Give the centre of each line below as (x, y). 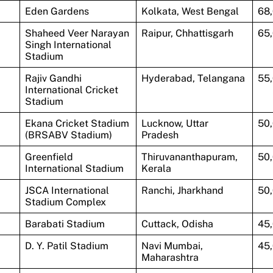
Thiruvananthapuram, (189, 157)
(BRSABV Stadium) (68, 135)
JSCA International (67, 190)
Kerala (156, 168)
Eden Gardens (57, 11)
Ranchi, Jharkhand (182, 190)
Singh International (68, 44)
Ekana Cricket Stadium (77, 123)
